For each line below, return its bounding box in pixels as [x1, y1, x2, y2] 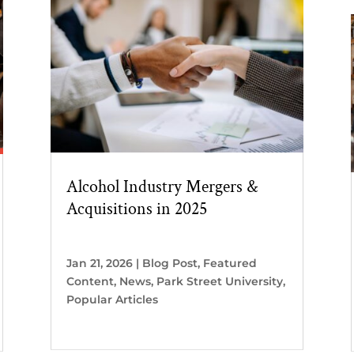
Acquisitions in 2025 [66, 197, 207, 220]
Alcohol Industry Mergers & [66, 175, 258, 198]
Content [66, 273, 114, 288]
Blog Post [141, 255, 198, 270]
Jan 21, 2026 [66, 255, 133, 270]
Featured [202, 255, 257, 270]
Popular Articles [66, 292, 158, 307]
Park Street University [156, 273, 283, 288]
